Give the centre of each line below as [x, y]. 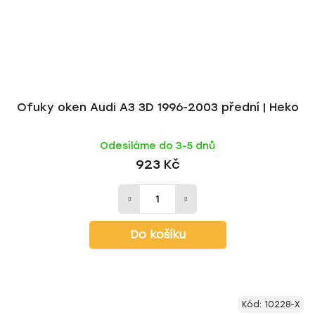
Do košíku [157, 234]
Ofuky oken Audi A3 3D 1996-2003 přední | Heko [157, 107]
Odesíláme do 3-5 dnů [157, 146]
